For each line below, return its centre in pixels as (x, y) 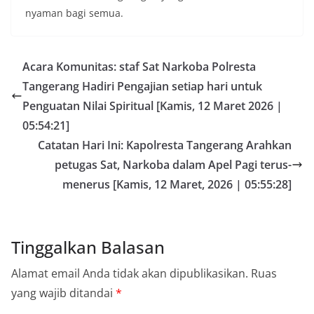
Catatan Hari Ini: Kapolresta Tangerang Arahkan (165, 145)
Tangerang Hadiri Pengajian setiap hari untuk (142, 86)
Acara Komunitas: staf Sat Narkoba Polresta (139, 67)
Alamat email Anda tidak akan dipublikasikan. (130, 273)
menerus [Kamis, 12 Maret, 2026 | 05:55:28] (177, 184)
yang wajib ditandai (63, 293)
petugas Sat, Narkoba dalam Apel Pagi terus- (173, 165)
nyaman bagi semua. (74, 13)
